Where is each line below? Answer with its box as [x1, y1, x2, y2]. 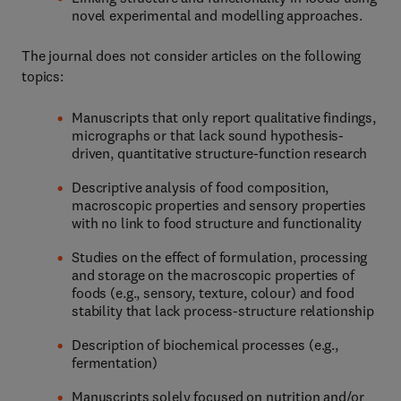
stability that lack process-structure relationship [72, 302, 374, 320]
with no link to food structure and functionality [72, 214, 363, 232]
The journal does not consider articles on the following [21, 47, 362, 64]
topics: [21, 67, 64, 85]
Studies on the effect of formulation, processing [72, 248, 368, 266]
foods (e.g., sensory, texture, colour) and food [72, 284, 354, 302]
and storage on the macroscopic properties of [72, 266, 354, 284]
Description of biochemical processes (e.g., [72, 336, 338, 354]
